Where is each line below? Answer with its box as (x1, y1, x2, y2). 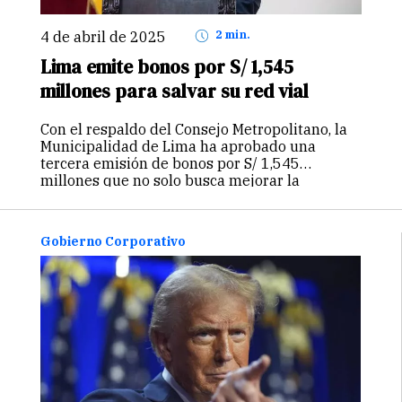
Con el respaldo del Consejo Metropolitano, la (40, 120, 347, 139)
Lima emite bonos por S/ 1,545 (40, 53, 293, 80)
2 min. (221, 27, 250, 41)
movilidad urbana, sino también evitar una (40, 188, 332, 207)
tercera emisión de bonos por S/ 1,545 (40, 154, 300, 173)
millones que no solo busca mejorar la (40, 171, 300, 190)
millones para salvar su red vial (40, 77, 309, 104)
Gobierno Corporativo (40, 232, 186, 249)
